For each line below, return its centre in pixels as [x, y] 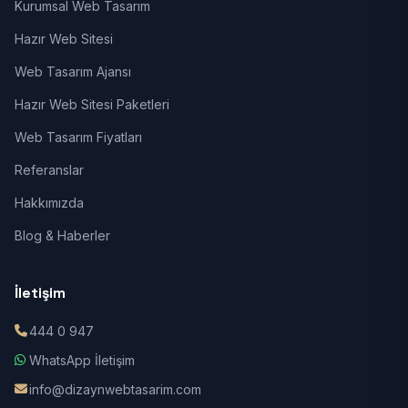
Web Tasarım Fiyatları [78, 137]
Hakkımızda [49, 203]
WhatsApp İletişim [82, 360]
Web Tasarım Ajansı [73, 71]
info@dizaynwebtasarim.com [115, 389]
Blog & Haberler [62, 235]
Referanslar [49, 170]
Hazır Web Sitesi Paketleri [92, 104]
